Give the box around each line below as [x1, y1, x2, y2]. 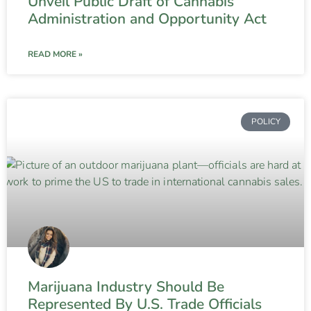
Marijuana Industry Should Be [28, 277, 224, 297]
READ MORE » [28, 49, 83, 60]
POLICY [251, 116, 280, 128]
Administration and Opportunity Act [28, 9, 267, 29]
